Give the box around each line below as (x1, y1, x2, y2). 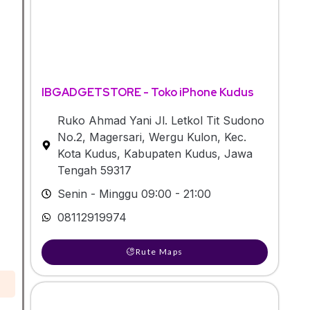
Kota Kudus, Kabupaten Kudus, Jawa (57, 146, 253, 161)
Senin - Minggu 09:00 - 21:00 (57, 186, 211, 201)
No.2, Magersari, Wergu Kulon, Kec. (57, 129, 246, 144)
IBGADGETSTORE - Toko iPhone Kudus (42, 84, 254, 100)
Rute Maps (135, 246, 183, 257)
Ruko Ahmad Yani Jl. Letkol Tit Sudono (57, 113, 264, 127)
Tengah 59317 (57, 163, 131, 177)
